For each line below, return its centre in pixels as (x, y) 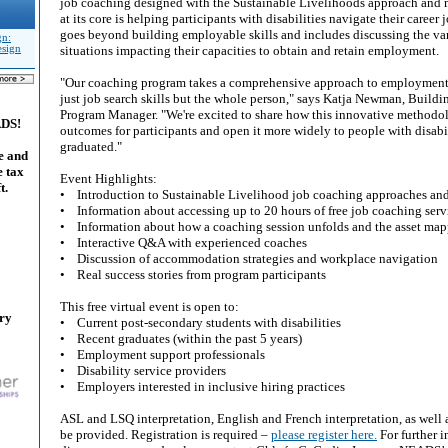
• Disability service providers (143, 370)
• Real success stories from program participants (193, 274)
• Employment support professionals (162, 354)
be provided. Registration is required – (165, 434)
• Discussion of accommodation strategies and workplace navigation (249, 258)
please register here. (324, 434)
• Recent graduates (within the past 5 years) (181, 338)
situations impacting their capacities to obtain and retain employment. (252, 50)
